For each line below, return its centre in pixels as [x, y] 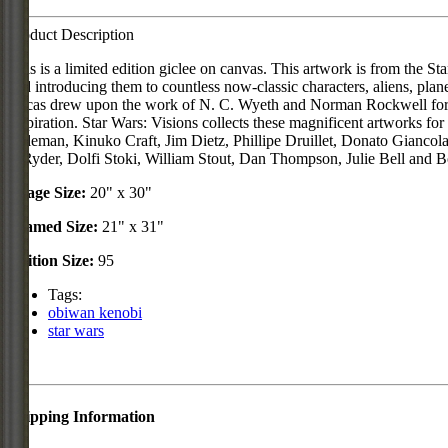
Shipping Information [81, 416]
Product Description [71, 35]
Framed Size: [53, 227]
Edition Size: [51, 261]
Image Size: [47, 193]
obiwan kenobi [95, 313]
